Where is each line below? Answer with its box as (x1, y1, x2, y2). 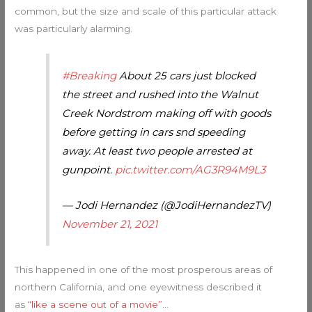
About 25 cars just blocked (116, 68, 256, 82)
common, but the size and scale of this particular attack (15, 6, 277, 17)
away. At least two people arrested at (62, 143, 253, 157)
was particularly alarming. (15, 23, 133, 35)
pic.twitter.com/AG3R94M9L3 (115, 162, 266, 176)
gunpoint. (62, 162, 116, 176)
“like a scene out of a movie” (28, 299, 163, 311)
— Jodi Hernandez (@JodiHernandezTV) (62, 198, 272, 212)
